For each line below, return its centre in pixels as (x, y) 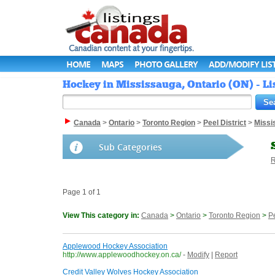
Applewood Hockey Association (115, 246)
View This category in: (102, 216)
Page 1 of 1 (82, 192)
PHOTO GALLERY (166, 64)
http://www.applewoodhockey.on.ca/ (122, 255)
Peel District (225, 123)
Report (226, 255)
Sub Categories (130, 147)
